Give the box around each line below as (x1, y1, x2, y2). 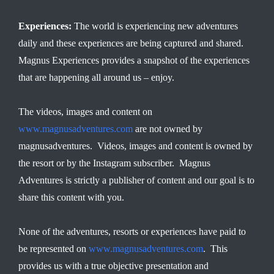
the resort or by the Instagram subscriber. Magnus (18, 158, 210, 168)
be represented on (18, 243, 89, 254)
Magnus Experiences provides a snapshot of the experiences (18, 55, 250, 65)
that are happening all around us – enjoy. (18, 72, 174, 83)
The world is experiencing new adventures (72, 21, 238, 31)
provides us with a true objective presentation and (18, 261, 209, 271)
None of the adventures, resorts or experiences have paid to (18, 226, 246, 237)
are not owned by (133, 124, 202, 134)
